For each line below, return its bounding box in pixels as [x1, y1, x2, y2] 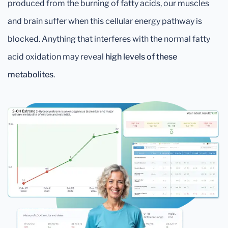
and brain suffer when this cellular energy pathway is [8, 16, 202, 26]
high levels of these [105, 52, 177, 62]
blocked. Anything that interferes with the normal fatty [8, 34, 210, 44]
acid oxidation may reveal [8, 52, 105, 62]
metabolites [8, 70, 53, 79]
